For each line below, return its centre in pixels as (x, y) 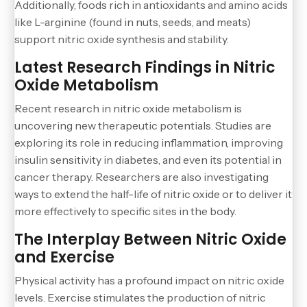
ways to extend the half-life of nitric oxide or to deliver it (153, 194)
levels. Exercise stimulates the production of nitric (140, 297)
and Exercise (64, 257)
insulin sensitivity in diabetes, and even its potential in (148, 159)
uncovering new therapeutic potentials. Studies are (143, 125)
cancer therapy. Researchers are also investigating (142, 176)
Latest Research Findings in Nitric (145, 67)
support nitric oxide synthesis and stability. (122, 39)
